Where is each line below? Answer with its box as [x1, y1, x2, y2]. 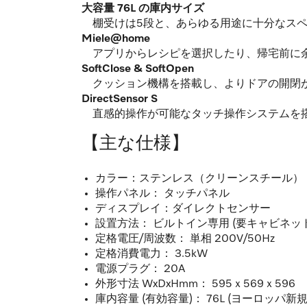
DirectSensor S [82, 93, 158, 105]
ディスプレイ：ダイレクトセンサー [95, 203, 271, 214]
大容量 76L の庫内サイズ [82, 3, 204, 14]
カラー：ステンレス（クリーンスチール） [95, 173, 304, 184]
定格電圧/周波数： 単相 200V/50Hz [95, 233, 275, 245]
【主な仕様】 [82, 134, 189, 153]
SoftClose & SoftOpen [82, 63, 194, 75]
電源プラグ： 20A [95, 263, 185, 275]
